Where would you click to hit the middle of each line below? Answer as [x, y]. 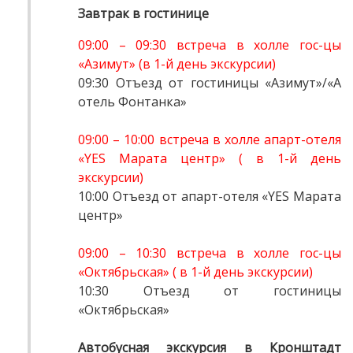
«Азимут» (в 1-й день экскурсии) [177, 64]
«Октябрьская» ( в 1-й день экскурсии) [195, 272]
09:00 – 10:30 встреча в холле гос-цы [210, 253]
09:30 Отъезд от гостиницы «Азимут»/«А [210, 83]
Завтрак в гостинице [145, 14]
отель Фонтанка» [132, 102]
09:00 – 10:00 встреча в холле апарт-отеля [210, 140]
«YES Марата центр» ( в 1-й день [210, 159]
